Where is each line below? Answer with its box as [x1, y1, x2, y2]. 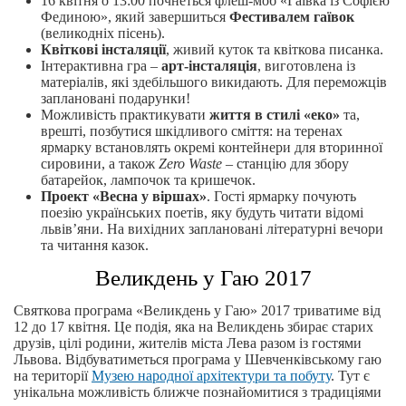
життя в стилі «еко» [209, 107, 340, 122]
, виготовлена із [257, 58, 355, 73]
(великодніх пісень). [41, 25, 165, 41]
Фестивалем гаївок [229, 9, 354, 24]
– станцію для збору [222, 156, 349, 171]
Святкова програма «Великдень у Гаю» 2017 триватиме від [14, 303, 381, 318]
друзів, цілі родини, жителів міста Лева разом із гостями [14, 335, 362, 351]
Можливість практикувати [41, 107, 209, 122]
